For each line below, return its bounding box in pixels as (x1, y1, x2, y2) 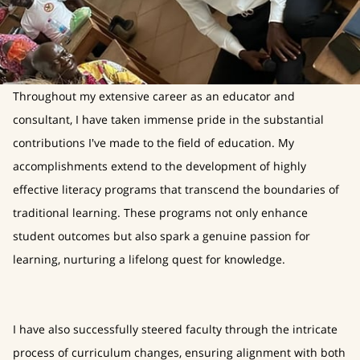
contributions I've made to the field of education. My (13, 134, 294, 150)
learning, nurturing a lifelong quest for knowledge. (13, 251, 285, 267)
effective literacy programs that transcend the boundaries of (13, 181, 339, 197)
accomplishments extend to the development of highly (13, 157, 306, 174)
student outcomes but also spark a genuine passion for (13, 227, 310, 243)
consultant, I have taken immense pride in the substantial (13, 111, 324, 127)
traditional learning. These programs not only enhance (13, 204, 308, 220)
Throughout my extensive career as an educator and (13, 88, 295, 104)
